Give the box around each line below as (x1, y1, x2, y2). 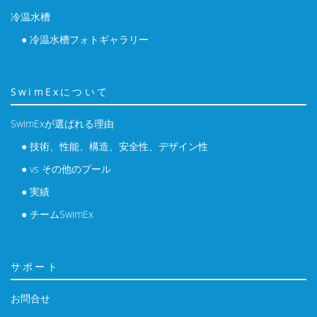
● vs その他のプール (21, 161, 111, 175)
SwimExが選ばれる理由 (11, 116, 114, 130)
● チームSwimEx (21, 207, 93, 221)
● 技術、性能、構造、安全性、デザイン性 (21, 139, 208, 153)
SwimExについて (11, 84, 109, 98)
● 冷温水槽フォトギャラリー (21, 32, 149, 46)
